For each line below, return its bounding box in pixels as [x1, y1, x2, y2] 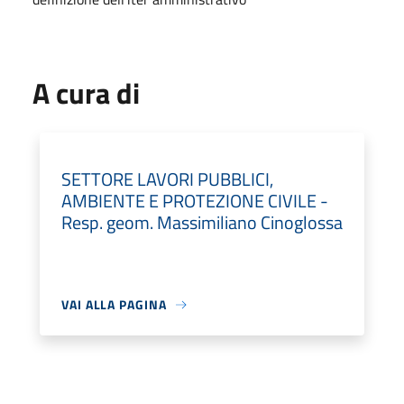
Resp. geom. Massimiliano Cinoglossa [61, 208, 343, 236]
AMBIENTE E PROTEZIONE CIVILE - [61, 187, 328, 215]
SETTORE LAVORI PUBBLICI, [61, 165, 273, 193]
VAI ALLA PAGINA [61, 295, 167, 314]
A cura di [32, 71, 140, 115]
